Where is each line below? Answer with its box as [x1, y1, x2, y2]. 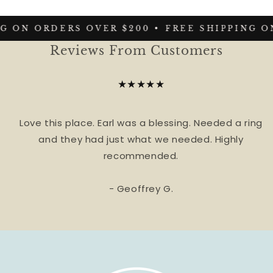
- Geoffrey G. [108, 182, 174, 195]
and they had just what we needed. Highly [38, 132, 244, 146]
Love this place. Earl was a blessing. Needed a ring [19, 116, 263, 129]
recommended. [103, 149, 179, 162]
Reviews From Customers [50, 43, 223, 58]
